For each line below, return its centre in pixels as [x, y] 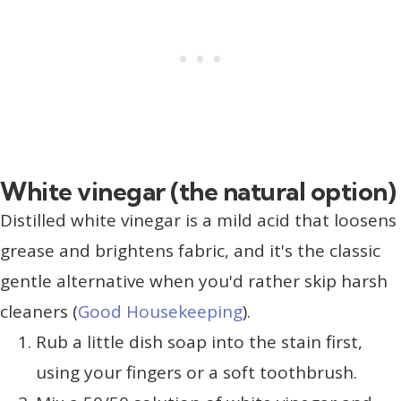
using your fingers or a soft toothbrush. [196, 373]
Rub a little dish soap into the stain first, [199, 342]
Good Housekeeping [160, 312]
